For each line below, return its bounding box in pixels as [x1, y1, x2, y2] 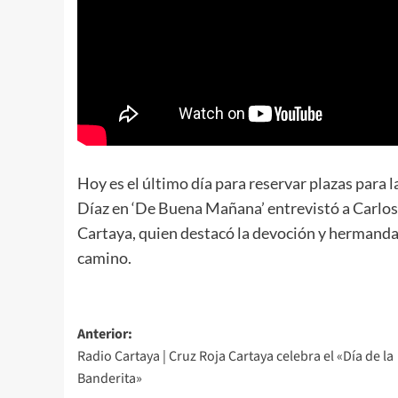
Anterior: [77, 323, 132, 344]
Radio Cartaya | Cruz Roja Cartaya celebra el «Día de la [77, 346, 394, 366]
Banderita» [77, 368, 142, 388]
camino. [77, 247, 131, 267]
